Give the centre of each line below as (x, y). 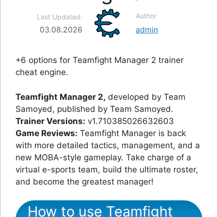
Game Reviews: (46, 133)
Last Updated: (60, 17)
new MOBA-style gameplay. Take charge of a (103, 157)
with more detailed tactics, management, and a (108, 145)
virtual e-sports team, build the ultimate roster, (107, 169)
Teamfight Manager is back (132, 133)
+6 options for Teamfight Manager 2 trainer (100, 60)
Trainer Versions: (50, 121)
